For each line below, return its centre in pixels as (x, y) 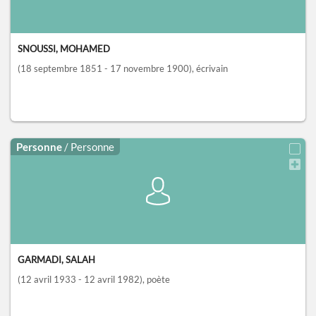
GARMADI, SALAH (56, 260)
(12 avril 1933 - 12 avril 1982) (80, 280)
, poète (156, 280)
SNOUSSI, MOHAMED (64, 49)
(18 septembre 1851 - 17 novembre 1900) (105, 69)
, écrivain (210, 69)
